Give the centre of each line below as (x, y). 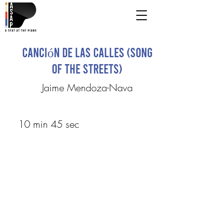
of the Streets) (87, 68)
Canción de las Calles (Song (87, 52)
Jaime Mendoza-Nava (87, 88)
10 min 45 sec (49, 124)
